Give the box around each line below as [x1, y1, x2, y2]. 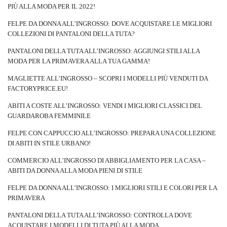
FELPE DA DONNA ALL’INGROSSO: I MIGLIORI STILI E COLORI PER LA [8, 184, 217, 192]
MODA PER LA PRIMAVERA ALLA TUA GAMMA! [8, 57, 150, 65]
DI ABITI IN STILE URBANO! [8, 139, 91, 147]
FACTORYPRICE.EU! [8, 85, 68, 92]
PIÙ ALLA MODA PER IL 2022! [8, 3, 95, 10]
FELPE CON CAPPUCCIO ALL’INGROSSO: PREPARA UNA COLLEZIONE [8, 129, 216, 137]
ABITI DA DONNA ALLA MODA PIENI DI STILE [8, 167, 142, 174]
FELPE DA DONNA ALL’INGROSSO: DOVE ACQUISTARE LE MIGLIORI [8, 20, 212, 27]
